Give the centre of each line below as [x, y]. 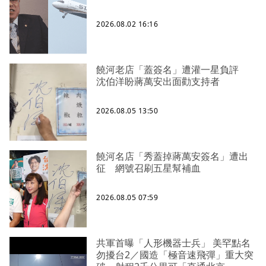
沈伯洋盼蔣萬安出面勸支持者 [158, 82]
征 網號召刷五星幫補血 [148, 168]
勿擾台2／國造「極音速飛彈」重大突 [175, 255]
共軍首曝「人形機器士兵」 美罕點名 [173, 243]
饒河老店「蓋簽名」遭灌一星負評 [172, 70]
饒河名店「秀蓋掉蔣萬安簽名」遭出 [172, 156]
